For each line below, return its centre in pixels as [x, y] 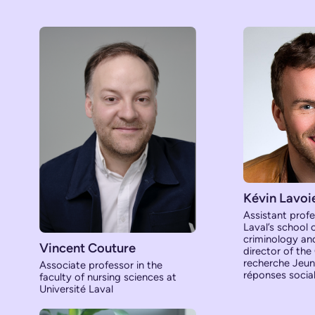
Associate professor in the [101, 265]
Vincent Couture [88, 249]
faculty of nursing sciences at [108, 277]
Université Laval [76, 289]
